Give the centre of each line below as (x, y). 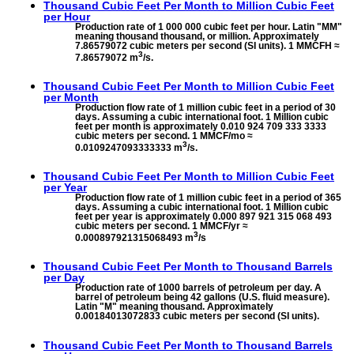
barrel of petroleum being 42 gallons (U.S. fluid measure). (202, 298)
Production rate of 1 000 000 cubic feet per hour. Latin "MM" (209, 27)
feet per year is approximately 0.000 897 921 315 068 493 (203, 217)
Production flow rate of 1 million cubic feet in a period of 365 (208, 198)
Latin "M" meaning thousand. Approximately (174, 307)
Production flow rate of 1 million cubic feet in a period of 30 (205, 108)
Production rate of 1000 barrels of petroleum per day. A (198, 288)
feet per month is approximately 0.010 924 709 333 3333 (201, 127)
